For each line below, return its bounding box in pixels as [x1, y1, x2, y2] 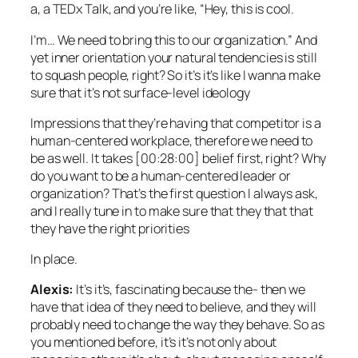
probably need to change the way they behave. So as [30, 316, 324, 334]
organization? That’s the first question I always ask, [30, 184, 318, 202]
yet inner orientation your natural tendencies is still [30, 48, 317, 66]
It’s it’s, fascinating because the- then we [74, 280, 305, 299]
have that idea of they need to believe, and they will [30, 298, 316, 316]
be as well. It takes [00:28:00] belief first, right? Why [30, 149, 327, 167]
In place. [30, 250, 78, 268]
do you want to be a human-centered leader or [30, 166, 291, 185]
